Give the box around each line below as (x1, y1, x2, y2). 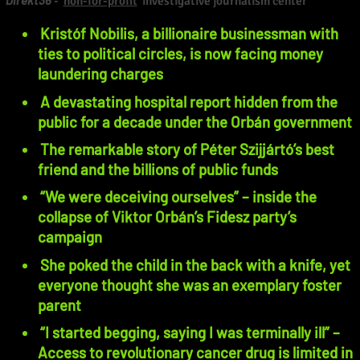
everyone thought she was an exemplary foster (37, 275, 342, 294)
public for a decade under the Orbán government (37, 112, 352, 131)
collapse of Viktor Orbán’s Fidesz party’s (37, 207, 297, 227)
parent (37, 295, 81, 314)
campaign (37, 227, 102, 247)
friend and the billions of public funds (37, 159, 278, 178)
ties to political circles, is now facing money (37, 44, 323, 63)
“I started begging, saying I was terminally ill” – (39, 322, 340, 342)
